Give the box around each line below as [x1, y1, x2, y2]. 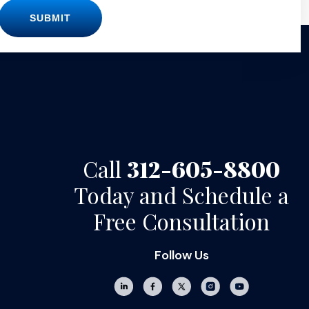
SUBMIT [30, 12, 71, 23]
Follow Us [154, 247, 209, 263]
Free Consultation [93, 206, 270, 236]
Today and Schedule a [74, 180, 289, 210]
